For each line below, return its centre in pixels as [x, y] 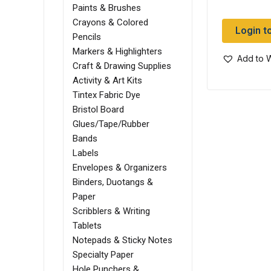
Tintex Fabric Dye [106, 95]
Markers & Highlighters [117, 52]
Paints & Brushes [107, 8]
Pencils [87, 37]
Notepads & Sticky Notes [122, 240]
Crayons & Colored [110, 23]
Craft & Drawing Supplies [122, 66]
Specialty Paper [103, 255]
